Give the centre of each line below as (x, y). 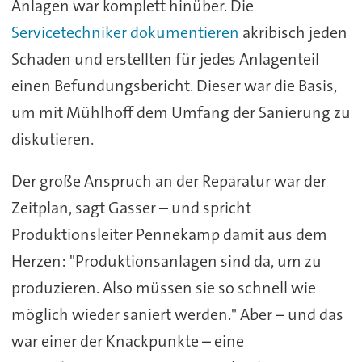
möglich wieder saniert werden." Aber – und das (177, 315)
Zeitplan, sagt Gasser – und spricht (131, 208)
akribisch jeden (293, 32)
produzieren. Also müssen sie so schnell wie (163, 288)
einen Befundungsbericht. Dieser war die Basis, (174, 85)
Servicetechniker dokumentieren (125, 32)
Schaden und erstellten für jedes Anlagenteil (165, 59)
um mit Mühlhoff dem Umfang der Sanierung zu (181, 112)
